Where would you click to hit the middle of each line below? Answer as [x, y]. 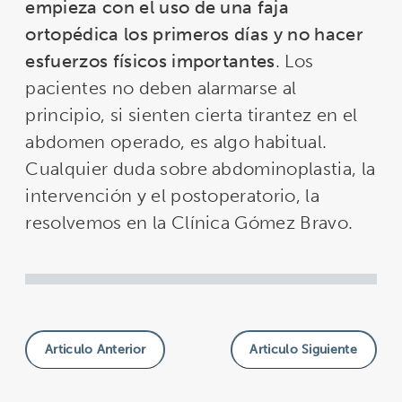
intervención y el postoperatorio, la [172, 195]
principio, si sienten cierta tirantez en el [192, 114]
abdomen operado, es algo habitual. [176, 141]
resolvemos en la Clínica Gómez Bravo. [189, 222]
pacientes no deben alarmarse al [161, 87]
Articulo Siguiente [304, 350]
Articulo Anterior [95, 350]
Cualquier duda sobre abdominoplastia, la [201, 168]
